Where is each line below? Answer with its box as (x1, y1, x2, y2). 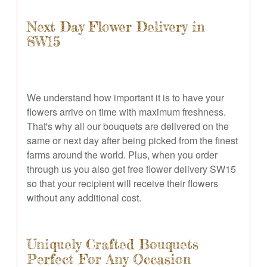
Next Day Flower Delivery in (27, 18, 205, 35)
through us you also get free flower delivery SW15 (27, 162, 236, 176)
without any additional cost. (27, 190, 141, 204)
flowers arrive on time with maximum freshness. (27, 104, 226, 119)
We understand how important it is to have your (27, 90, 224, 104)
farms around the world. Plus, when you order (27, 147, 218, 162)
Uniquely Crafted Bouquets (27, 235, 198, 253)
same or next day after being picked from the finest (27, 133, 238, 147)
